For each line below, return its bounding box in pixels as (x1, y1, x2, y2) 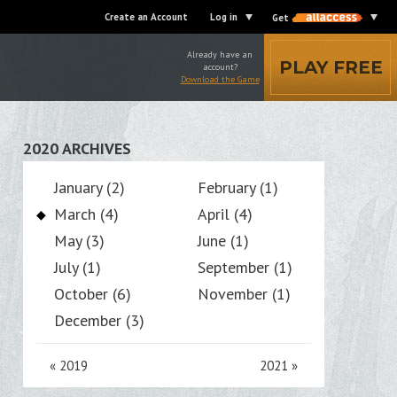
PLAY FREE (278, 57, 383, 78)
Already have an (187, 49, 253, 60)
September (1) (198, 257, 292, 277)
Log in (210, 11, 237, 23)
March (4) (54, 204, 119, 224)
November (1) (198, 284, 291, 304)
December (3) (54, 310, 144, 331)
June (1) (198, 230, 249, 251)
